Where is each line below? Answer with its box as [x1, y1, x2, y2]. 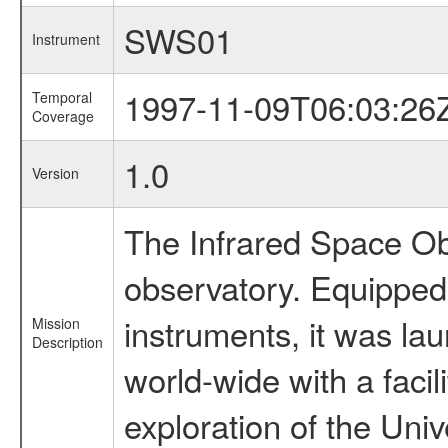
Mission [31, 313, 80, 334]
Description [31, 332, 103, 353]
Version [31, 163, 79, 184]
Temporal [31, 87, 92, 108]
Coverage [31, 106, 94, 127]
